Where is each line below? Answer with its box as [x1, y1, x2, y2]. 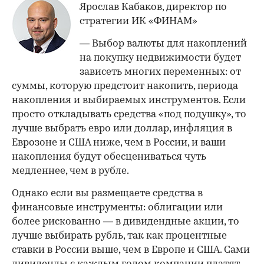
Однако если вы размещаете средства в [12, 188, 203, 199]
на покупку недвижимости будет [80, 52, 241, 63]
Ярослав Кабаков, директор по [80, 2, 227, 12]
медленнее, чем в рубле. [12, 166, 129, 176]
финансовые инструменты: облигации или [12, 202, 223, 213]
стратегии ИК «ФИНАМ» [80, 16, 197, 27]
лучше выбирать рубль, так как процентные [12, 230, 227, 241]
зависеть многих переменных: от [80, 67, 241, 77]
